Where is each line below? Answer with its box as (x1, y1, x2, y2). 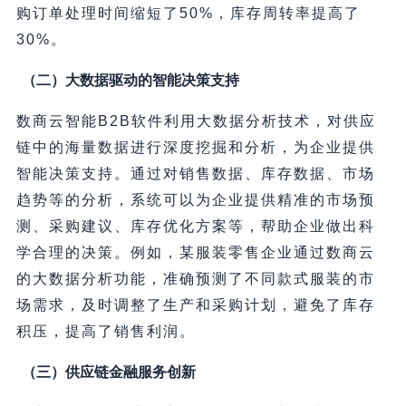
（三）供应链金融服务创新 (21, 363, 196, 380)
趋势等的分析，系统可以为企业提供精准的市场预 (15, 191, 375, 208)
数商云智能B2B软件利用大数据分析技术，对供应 (15, 112, 376, 129)
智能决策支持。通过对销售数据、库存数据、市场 (15, 165, 375, 181)
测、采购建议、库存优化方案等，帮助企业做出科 (15, 217, 375, 234)
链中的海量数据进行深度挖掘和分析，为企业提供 (15, 139, 375, 155)
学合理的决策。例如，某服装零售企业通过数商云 (15, 244, 375, 260)
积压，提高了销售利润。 (15, 323, 196, 339)
